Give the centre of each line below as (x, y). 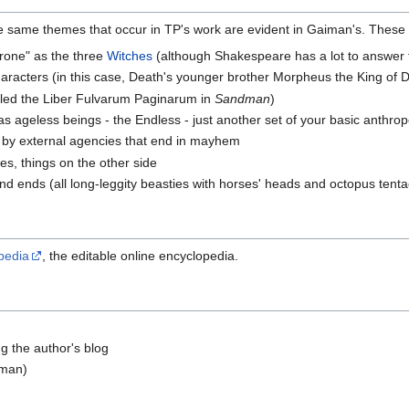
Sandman (243, 98)
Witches (130, 55)
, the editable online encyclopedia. (140, 256)
